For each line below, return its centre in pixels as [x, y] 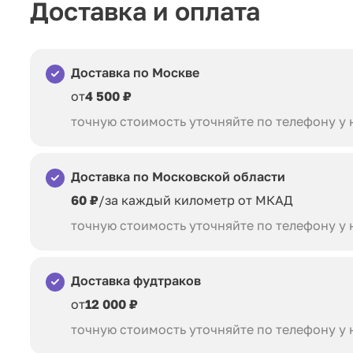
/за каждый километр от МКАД [196, 201]
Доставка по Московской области [178, 177]
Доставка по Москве [135, 73]
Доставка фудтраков [136, 281]
